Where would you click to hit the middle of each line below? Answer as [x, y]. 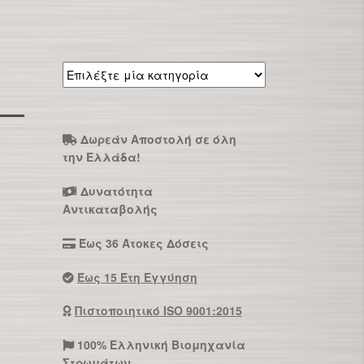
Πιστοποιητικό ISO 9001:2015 [158, 311]
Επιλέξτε [88, 70]
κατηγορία [92, 106]
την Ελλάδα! [101, 157]
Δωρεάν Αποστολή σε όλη [158, 139]
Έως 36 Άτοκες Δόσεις [143, 243]
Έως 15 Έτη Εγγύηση [137, 277]
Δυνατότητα [116, 191]
